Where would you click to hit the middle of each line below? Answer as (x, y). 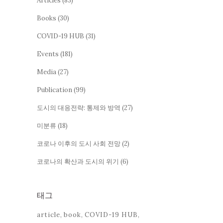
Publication (55, 90)
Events (48, 54)
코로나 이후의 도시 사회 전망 (79, 143)
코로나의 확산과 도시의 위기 (78, 161)
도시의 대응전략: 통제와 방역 (79, 108)
